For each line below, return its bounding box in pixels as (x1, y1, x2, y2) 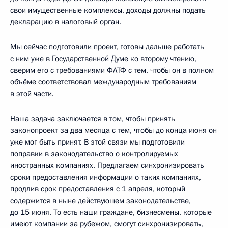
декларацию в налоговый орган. (10, 16, 121, 27)
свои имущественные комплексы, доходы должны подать (10, 5, 206, 15)
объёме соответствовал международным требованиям (10, 76, 196, 87)
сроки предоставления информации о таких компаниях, (10, 172, 201, 182)
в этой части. (10, 88, 54, 99)
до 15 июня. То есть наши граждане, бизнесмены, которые (10, 207, 212, 217)
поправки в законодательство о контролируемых (10, 148, 178, 159)
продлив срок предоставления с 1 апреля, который (10, 183, 185, 194)
